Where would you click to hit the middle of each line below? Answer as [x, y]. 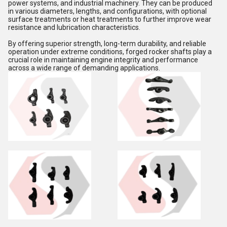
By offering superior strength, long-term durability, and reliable [107, 44]
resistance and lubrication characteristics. [74, 27]
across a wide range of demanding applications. [84, 68]
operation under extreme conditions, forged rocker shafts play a [110, 52]
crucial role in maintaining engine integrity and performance [103, 60]
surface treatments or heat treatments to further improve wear [110, 19]
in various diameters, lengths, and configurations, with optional [107, 11]
